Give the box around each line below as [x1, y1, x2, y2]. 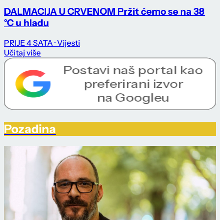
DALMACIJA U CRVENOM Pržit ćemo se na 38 [4, 6, 205, 18]
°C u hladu [4, 17, 49, 29]
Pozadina [4, 121, 56, 136]
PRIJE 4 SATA [4, 37, 53, 48]
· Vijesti [55, 37, 80, 48]
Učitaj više [4, 47, 41, 57]
